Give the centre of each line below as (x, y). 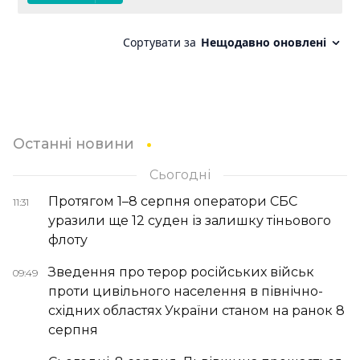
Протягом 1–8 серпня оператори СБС (173, 202)
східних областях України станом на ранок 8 (196, 311)
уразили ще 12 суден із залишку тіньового (190, 221)
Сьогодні (180, 175)
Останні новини (74, 144)
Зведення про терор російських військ (181, 272)
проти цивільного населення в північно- (186, 292)
